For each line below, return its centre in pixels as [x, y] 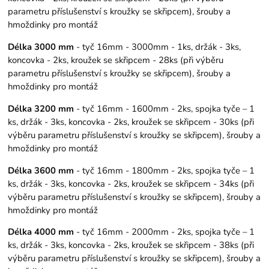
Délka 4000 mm [41, 232]
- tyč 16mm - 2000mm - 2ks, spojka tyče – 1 [165, 232]
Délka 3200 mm [41, 108]
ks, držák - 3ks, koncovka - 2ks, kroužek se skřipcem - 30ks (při [131, 122]
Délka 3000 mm [41, 47]
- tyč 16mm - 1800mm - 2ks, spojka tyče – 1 [165, 170]
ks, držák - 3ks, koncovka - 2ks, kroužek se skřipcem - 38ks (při [131, 245]
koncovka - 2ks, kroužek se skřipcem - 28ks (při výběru [116, 60]
